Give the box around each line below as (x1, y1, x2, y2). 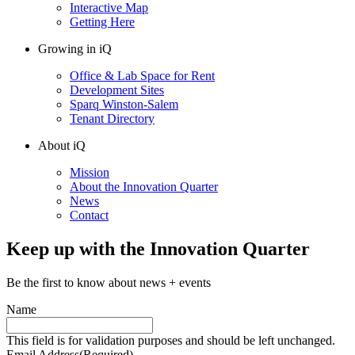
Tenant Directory (70, 111, 155, 125)
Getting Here (70, 14, 135, 29)
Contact (70, 208, 109, 222)
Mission (70, 165, 109, 179)
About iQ (38, 138, 86, 152)
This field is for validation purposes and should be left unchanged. (6, 333, 335, 347)
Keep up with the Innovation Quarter (6, 238, 310, 259)
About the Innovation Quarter (70, 179, 218, 193)
